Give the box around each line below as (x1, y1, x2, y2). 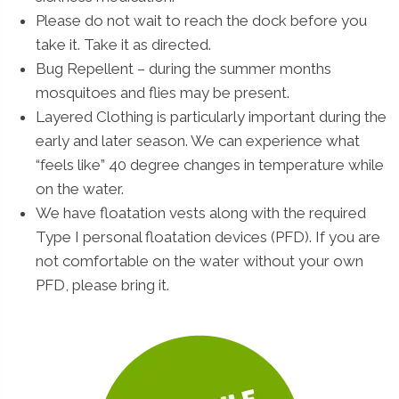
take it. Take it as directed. (36, 35, 211, 53)
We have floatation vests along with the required (36, 203, 366, 222)
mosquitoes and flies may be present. (36, 83, 289, 102)
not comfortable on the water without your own (36, 251, 363, 270)
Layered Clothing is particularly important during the (36, 107, 387, 126)
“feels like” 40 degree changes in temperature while (36, 155, 384, 174)
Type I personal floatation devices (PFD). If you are (36, 227, 380, 246)
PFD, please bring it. (36, 275, 169, 294)
